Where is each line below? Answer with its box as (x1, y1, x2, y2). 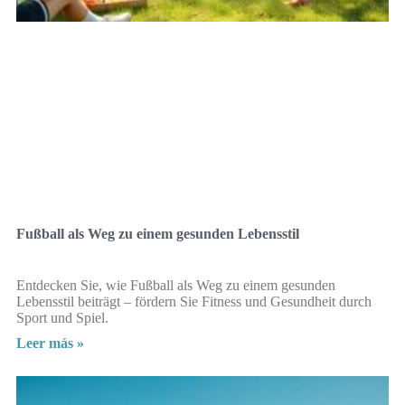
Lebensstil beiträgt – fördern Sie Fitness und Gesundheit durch (16, 294, 372, 310)
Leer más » (16, 335, 84, 352)
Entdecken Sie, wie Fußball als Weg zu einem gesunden (16, 278, 335, 294)
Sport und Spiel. (16, 310, 108, 326)
